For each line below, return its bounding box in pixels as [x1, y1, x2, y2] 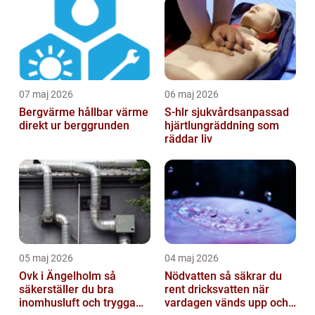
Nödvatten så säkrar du [165, 269, 219, 283]
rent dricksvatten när [165, 282, 269, 296]
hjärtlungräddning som [165, 118, 279, 132]
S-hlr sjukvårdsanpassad [165, 105, 191, 119]
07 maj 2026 [19, 88, 73, 100]
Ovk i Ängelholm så [19, 269, 104, 283]
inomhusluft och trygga [19, 295, 136, 309]
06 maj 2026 [165, 88, 219, 100]
